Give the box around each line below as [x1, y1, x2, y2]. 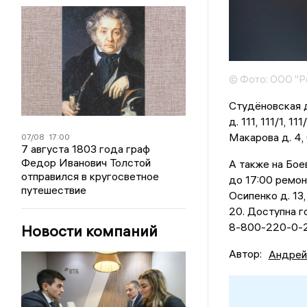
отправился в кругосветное [21, 169, 160, 183]
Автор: [228, 247, 262, 261]
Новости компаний [21, 221, 158, 241]
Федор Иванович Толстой [21, 156, 151, 169]
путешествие [21, 183, 87, 197]
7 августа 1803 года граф [21, 142, 151, 156]
